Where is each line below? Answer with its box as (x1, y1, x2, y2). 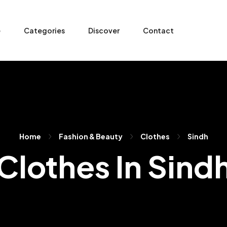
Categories (23, 26, 65, 35)
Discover (88, 26, 120, 35)
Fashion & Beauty (58, 132, 123, 141)
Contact (142, 26, 174, 35)
